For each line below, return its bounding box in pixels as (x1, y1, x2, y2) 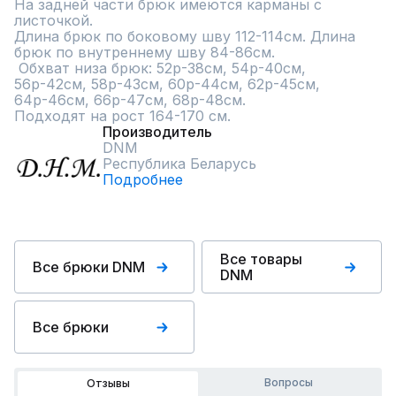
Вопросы (263, 376, 313, 389)
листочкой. (14, 11, 93, 29)
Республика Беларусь (103, 155, 256, 172)
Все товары (220, 250, 302, 268)
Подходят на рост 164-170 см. (14, 107, 231, 125)
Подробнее (103, 171, 183, 188)
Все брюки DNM (33, 258, 145, 276)
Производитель (103, 123, 212, 141)
